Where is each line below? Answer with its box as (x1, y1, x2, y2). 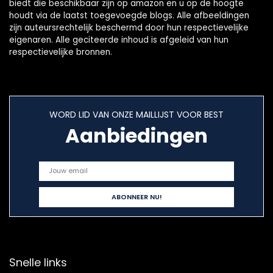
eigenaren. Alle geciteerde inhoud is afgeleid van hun (9, 34, 229, 46)
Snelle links (9, 254, 67, 270)
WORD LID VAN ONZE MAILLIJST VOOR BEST (49, 108, 224, 121)
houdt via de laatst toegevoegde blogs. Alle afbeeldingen (9, 9, 249, 21)
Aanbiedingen (65, 121, 208, 149)
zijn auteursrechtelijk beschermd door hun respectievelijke (9, 21, 249, 34)
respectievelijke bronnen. (9, 46, 112, 58)
